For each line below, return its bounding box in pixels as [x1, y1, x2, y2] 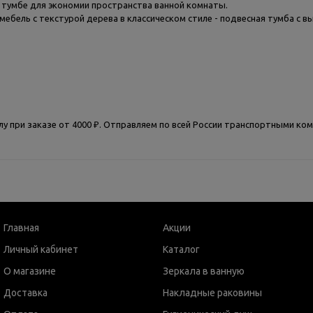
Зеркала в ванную [162, 265, 245, 277]
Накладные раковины [162, 287, 262, 298]
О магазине [3, 265, 56, 277]
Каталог [162, 244, 200, 255]
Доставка [3, 287, 48, 298]
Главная [3, 222, 39, 233]
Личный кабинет [3, 244, 78, 255]
